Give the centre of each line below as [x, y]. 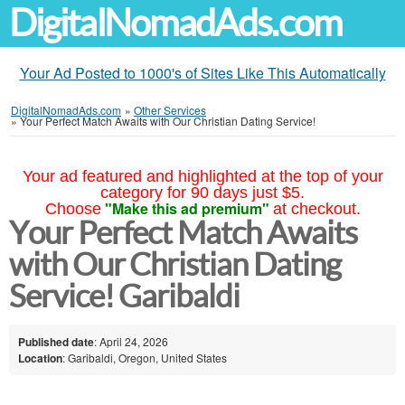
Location [40, 358]
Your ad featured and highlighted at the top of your [202, 176]
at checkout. [316, 209]
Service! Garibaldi [124, 296]
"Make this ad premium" [187, 208]
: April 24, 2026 [131, 341]
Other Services [170, 110]
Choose [73, 209]
